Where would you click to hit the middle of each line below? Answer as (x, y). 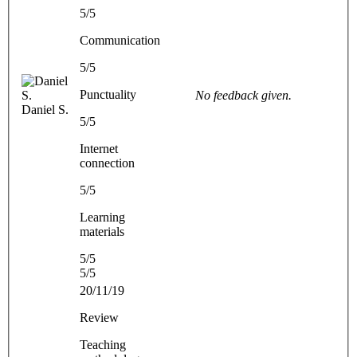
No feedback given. (243, 95)
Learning (102, 217)
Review (99, 317)
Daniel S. (45, 109)
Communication (120, 40)
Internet (99, 148)
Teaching (103, 344)
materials (102, 231)
